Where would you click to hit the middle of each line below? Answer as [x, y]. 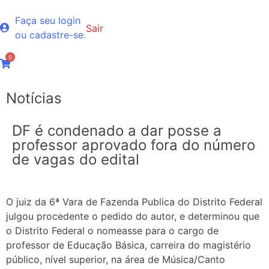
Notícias [34, 98]
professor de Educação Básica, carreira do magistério [128, 245]
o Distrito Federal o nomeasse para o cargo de [112, 230]
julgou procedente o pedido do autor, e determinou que [133, 216]
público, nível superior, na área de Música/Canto [116, 259]
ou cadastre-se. [50, 35]
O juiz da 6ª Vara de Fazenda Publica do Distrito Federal [134, 201]
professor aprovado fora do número [134, 145]
